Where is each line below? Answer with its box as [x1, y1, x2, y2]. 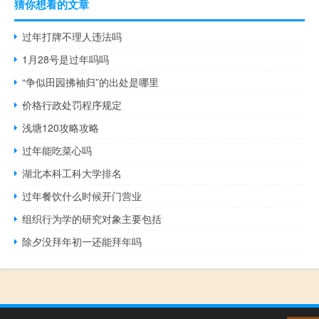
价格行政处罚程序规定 [22, 98, 122, 113]
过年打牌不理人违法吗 [22, 29, 122, 44]
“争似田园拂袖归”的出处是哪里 [22, 75, 159, 90]
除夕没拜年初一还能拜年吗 [22, 234, 142, 249]
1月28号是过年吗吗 [22, 52, 110, 67]
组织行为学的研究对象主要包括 [22, 211, 162, 226]
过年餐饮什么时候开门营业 [22, 189, 142, 204]
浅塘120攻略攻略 [22, 120, 100, 135]
